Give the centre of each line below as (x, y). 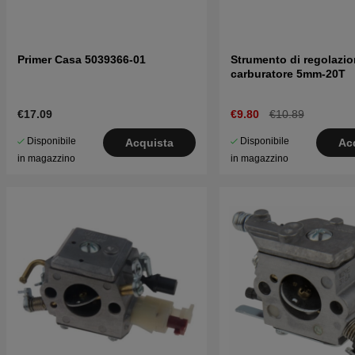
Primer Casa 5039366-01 (82, 60)
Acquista (149, 143)
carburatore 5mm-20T (288, 74)
